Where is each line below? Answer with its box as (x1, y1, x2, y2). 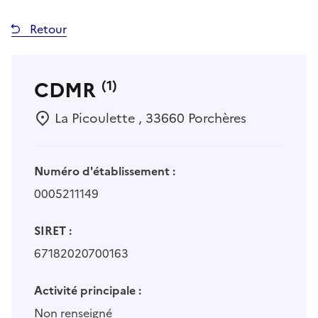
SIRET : (34, 222, 72, 240)
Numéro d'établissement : (34, 163, 175, 180)
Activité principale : (34, 282, 141, 300)
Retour (27, 21, 67, 38)
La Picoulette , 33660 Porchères (51, 109, 246, 128)
